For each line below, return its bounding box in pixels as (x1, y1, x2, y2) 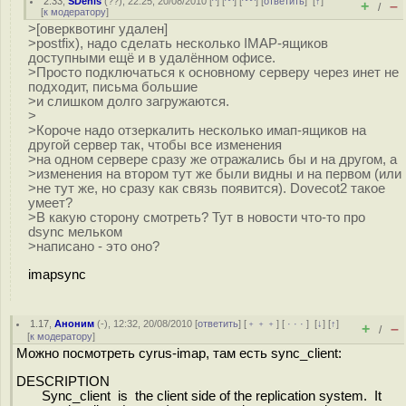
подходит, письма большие (28, 80, 198, 94)
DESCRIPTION (16, 373, 110, 389)
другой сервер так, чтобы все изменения (28, 138, 282, 152)
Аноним (54, 318, 95, 329)
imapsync (28, 266, 86, 282)
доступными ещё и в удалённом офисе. (28, 51, 275, 65)
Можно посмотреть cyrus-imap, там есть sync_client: (16, 346, 342, 361)
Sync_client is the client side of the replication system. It (16, 388, 382, 403)
